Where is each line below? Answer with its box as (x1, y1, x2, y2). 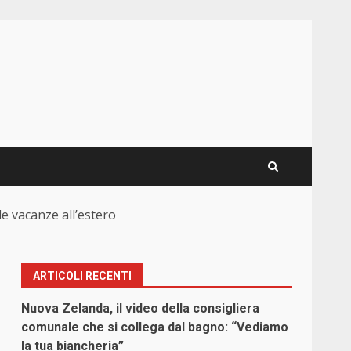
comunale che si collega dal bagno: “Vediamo (21, 320, 289, 335)
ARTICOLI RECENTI (33, 270, 132, 283)
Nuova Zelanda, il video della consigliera (21, 301, 260, 317)
